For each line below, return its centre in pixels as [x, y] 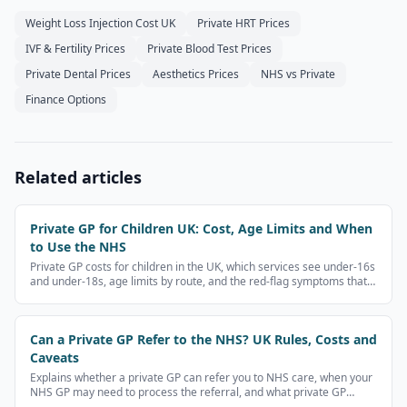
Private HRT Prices [243, 23]
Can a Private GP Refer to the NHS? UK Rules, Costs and [203, 339]
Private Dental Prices [78, 74]
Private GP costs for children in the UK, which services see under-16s [203, 267]
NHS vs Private [298, 74]
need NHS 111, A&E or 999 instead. [119, 296]
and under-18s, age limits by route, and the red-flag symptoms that [199, 281]
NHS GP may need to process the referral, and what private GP [188, 392]
